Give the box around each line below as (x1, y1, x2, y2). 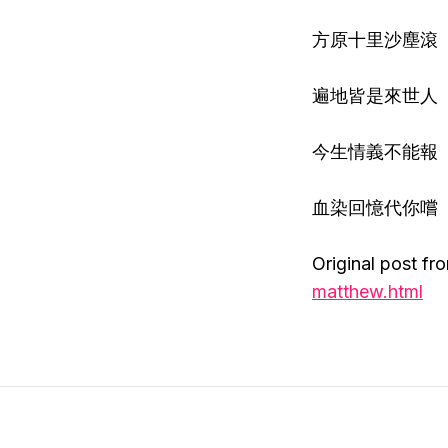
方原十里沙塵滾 (312, 29, 438, 50)
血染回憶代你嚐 (312, 197, 438, 218)
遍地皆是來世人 (312, 85, 438, 106)
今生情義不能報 (312, 141, 438, 162)
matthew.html (312, 281, 423, 302)
